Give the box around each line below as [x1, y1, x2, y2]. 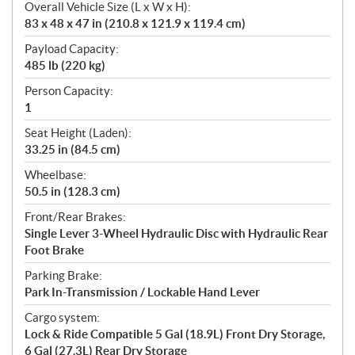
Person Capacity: [25, 83, 113, 97]
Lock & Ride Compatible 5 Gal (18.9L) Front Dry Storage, [25, 326, 325, 341]
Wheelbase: [25, 167, 86, 181]
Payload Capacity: [25, 41, 119, 55]
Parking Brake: [25, 268, 102, 282]
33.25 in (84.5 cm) [25, 142, 120, 156]
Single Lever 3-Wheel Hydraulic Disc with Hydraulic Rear [25, 226, 328, 240]
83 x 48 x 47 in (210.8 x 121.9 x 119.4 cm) [25, 16, 246, 30]
